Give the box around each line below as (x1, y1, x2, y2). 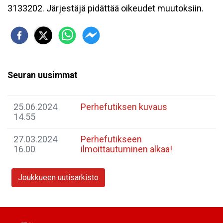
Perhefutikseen (81, 134, 142, 144)
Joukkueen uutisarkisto (18, 173, 99, 182)
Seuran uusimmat (7, 70, 78, 80)
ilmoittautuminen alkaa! (81, 144, 172, 154)
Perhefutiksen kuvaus (81, 102, 167, 112)
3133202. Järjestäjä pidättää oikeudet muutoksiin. (7, 3, 204, 13)
